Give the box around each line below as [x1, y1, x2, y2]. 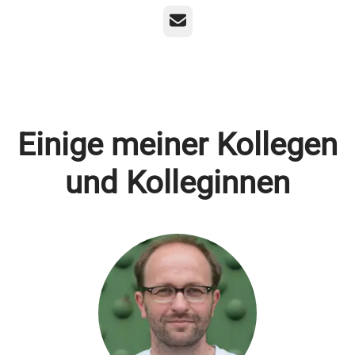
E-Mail [168, 13, 207, 29]
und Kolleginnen [65, 164, 290, 201]
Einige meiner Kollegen [17, 126, 338, 163]
